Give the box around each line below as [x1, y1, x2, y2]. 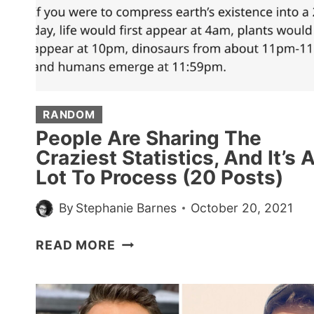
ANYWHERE [114, 66, 193, 81]
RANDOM [43, 107, 95, 121]
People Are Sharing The [36, 125, 261, 150]
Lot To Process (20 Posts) [36, 165, 283, 189]
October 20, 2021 [191, 200, 294, 216]
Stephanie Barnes [76, 200, 177, 216]
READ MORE [36, 238, 116, 253]
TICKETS [114, 29, 174, 45]
